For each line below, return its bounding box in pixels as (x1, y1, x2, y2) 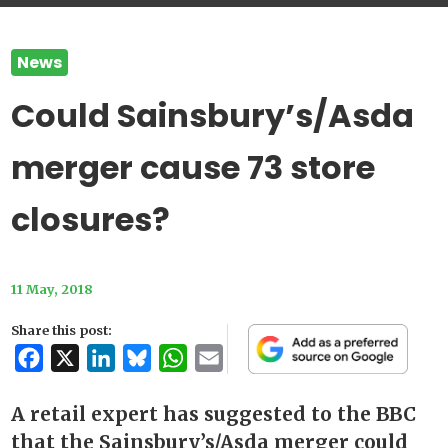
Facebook (43, 347, 117, 370)
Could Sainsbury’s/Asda (11, 93, 415, 139)
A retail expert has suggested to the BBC (11, 402, 417, 427)
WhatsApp (187, 347, 265, 370)
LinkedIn (115, 347, 182, 370)
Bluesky (151, 347, 211, 370)
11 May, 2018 (11, 281, 94, 298)
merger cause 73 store (11, 145, 376, 191)
